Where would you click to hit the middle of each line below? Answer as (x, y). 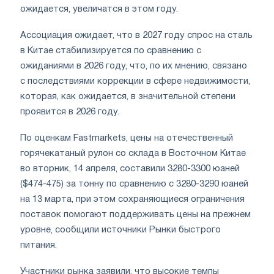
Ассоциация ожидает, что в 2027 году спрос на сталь (136, 35)
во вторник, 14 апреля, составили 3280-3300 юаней (130, 168)
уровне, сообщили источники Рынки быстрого (120, 230)
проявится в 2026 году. (70, 112)
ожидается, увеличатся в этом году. (99, 9)
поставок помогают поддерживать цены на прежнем (135, 214)
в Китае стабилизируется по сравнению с (111, 50)
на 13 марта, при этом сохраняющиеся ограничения (132, 199)
